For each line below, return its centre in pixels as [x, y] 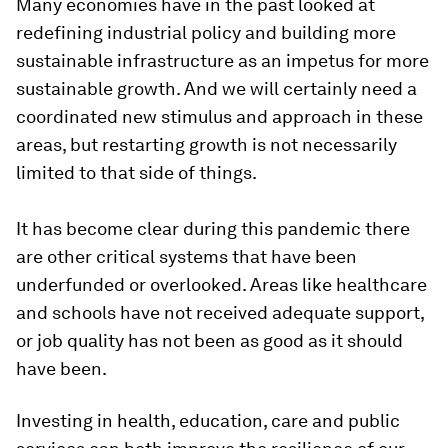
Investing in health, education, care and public [208, 420]
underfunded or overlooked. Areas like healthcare [221, 284]
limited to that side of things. [136, 172]
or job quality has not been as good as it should [209, 340]
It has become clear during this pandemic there [213, 228]
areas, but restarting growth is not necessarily [206, 144]
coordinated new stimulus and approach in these [219, 116]
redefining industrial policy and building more [206, 32]
